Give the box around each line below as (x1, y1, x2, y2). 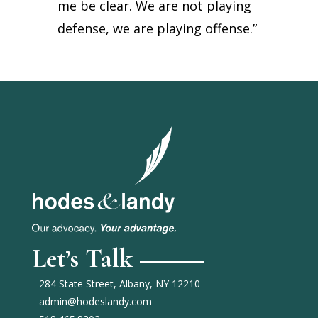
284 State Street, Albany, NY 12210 (38, 276, 200, 290)
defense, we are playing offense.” (57, 20, 257, 37)
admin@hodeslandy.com (38, 294, 152, 308)
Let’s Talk (31, 243, 133, 275)
